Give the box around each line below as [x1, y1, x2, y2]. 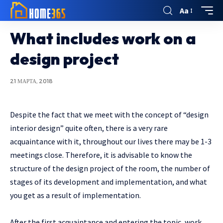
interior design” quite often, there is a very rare [10, 123, 168, 133]
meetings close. [10, 150, 64, 160]
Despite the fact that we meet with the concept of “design [10, 110, 209, 119]
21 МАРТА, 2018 [10, 78, 53, 85]
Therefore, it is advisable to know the [64, 150, 192, 160]
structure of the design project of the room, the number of [10, 163, 210, 173]
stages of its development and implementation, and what [10, 177, 207, 187]
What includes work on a [10, 28, 196, 48]
